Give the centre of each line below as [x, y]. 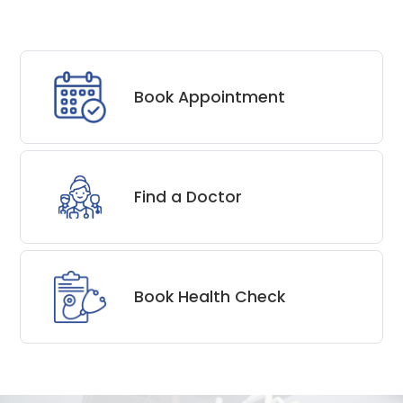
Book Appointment [210, 97]
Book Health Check [210, 296]
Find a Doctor [188, 197]
